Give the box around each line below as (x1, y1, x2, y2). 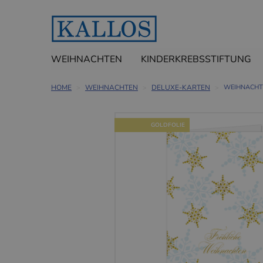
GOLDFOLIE (151, 121, 186, 130)
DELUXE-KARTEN (151, 83, 210, 93)
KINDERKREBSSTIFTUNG (141, 53, 251, 66)
